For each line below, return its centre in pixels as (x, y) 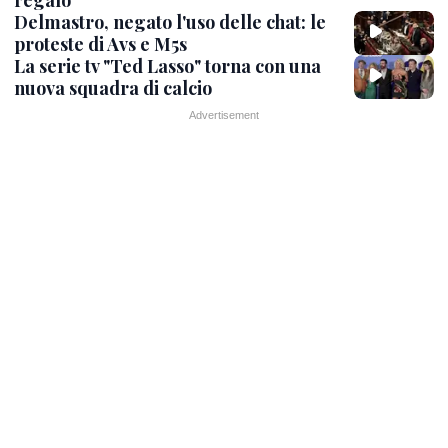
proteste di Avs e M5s (100, 43)
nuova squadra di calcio (113, 87)
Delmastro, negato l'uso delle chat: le (170, 21)
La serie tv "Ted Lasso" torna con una (167, 65)
